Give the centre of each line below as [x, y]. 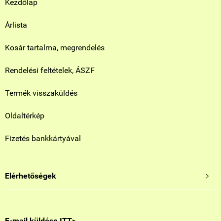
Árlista [16, 25]
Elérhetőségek [31, 176]
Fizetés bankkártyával [43, 138]
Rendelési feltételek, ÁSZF [50, 70]
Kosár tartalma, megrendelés [55, 48]
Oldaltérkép [25, 116]
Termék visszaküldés [41, 93]
